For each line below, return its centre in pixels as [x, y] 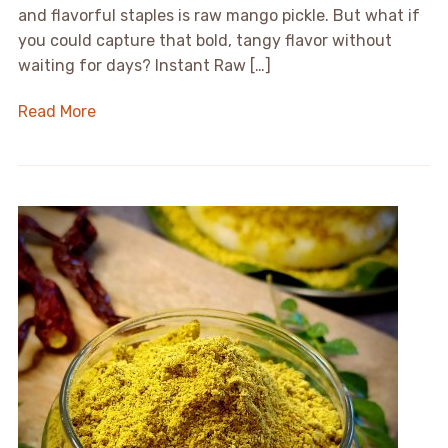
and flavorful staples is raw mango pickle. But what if [218, 15]
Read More [56, 111]
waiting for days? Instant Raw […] [144, 65]
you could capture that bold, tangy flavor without [204, 40]
